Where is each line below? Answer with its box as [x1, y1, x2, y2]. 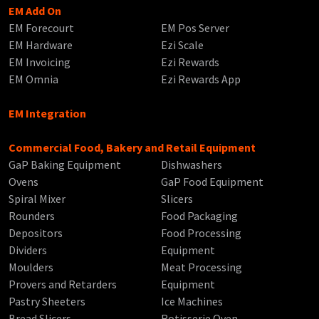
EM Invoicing [9, 55, 70, 70]
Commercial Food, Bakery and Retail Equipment [9, 140, 256, 155]
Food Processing [160, 226, 241, 241]
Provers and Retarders [9, 277, 117, 292]
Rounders [9, 209, 55, 224]
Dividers [9, 243, 47, 258]
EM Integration [9, 106, 86, 121]
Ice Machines [160, 294, 223, 309]
